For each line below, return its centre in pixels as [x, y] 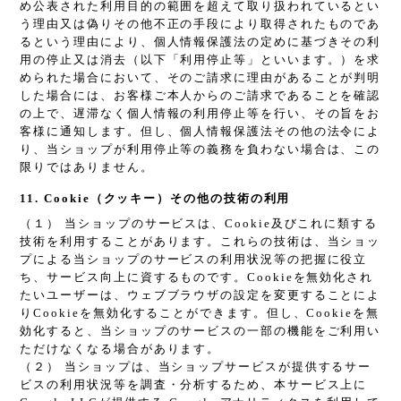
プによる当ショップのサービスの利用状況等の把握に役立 [194, 260]
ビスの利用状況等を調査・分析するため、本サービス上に [194, 385]
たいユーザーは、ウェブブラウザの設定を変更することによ [200, 295]
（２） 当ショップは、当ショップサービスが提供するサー [196, 367]
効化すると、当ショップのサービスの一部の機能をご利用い [200, 331]
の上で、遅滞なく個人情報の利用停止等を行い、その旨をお [200, 114]
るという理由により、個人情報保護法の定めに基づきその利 [200, 42]
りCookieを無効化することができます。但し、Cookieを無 [200, 313]
